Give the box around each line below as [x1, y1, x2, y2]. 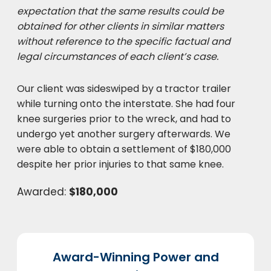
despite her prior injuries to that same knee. [17, 157, 224, 171]
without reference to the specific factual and [17, 34, 230, 48]
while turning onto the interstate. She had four [17, 97, 235, 111]
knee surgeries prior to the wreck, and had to [17, 112, 231, 126]
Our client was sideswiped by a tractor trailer [17, 82, 231, 96]
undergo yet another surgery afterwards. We [17, 127, 230, 141]
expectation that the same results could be [17, 4, 224, 18]
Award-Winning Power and [52, 249, 219, 266]
